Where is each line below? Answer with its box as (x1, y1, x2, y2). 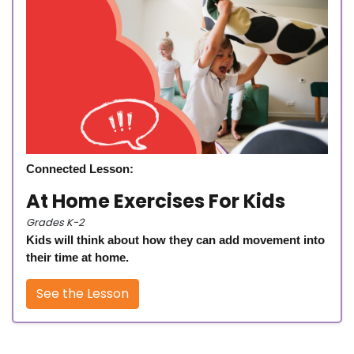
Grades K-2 (26, 216, 84, 230)
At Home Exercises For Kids (26, 188, 285, 215)
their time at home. (26, 250, 129, 265)
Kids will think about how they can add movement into (26, 233, 325, 247)
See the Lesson (36, 284, 129, 303)
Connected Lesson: (26, 162, 134, 176)
